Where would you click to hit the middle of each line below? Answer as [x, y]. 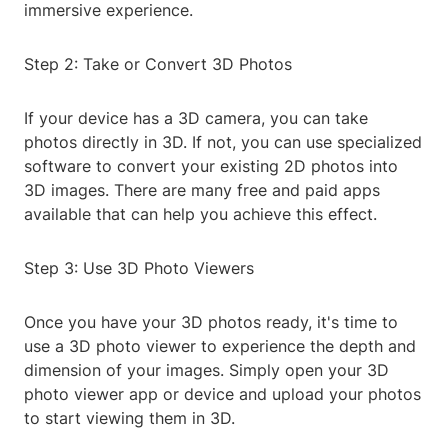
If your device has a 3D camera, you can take [196, 118]
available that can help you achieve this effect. [200, 214]
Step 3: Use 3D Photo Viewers [139, 268]
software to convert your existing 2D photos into [211, 166]
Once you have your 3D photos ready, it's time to [211, 322]
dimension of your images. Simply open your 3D [206, 370]
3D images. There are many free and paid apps [202, 190]
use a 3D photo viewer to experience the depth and [220, 346]
